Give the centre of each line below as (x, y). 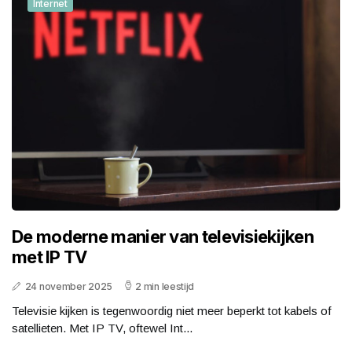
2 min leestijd (165, 286)
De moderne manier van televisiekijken (163, 236)
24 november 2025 (68, 286)
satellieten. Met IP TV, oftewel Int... (102, 328)
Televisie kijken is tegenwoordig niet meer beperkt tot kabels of (172, 310)
